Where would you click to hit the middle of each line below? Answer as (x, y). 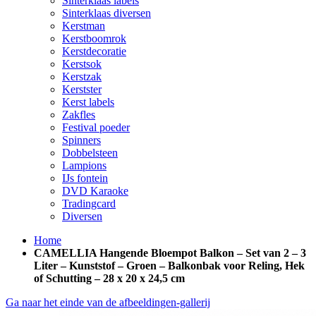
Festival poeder (96, 127)
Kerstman (84, 26)
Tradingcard (89, 203)
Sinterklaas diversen (107, 13)
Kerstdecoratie (94, 51)
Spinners (81, 140)
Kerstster (82, 89)
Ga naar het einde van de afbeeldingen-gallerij (108, 302)
